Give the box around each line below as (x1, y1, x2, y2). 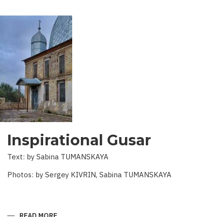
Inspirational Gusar (7, 131, 151, 149)
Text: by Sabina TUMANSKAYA (7, 152, 108, 161)
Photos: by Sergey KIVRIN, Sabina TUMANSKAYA (7, 170, 171, 179)
